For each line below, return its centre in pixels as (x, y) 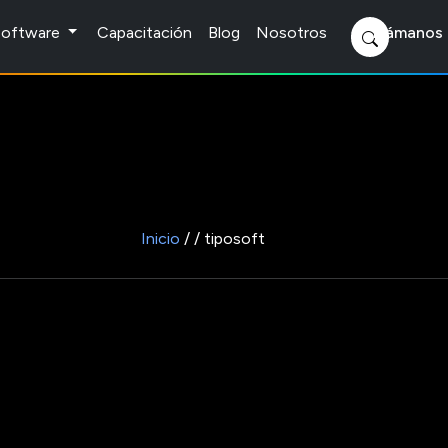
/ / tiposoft (222, 238)
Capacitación (145, 32)
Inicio (160, 238)
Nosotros (292, 32)
